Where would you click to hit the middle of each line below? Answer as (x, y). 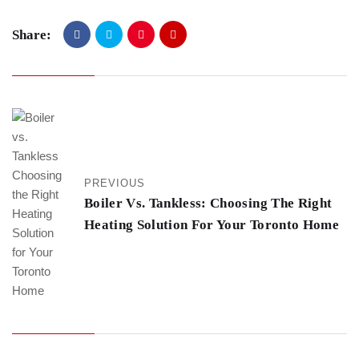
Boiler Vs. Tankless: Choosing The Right (208, 204)
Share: (32, 34)
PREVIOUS (115, 184)
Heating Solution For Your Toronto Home (212, 225)
